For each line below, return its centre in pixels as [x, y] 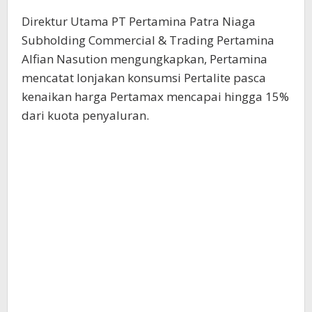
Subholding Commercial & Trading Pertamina [148, 40]
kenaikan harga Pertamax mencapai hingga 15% [155, 97]
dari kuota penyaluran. [85, 116]
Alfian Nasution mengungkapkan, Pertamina [145, 59]
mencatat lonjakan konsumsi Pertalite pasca [144, 78]
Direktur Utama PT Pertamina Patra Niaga [139, 22]
